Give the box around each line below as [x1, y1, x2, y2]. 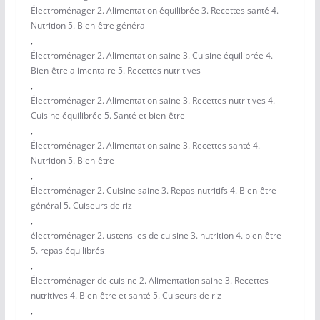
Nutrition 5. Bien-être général [30, 19, 147, 32]
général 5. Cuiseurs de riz [30, 199, 132, 212]
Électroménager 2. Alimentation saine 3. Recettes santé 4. [30, 139, 260, 152]
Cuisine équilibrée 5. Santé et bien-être [30, 109, 185, 122]
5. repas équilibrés [30, 244, 104, 257]
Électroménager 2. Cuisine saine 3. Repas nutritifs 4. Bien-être [30, 184, 276, 197]
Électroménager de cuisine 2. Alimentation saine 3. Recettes [30, 274, 269, 287]
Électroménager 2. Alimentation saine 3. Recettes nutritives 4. [30, 94, 275, 107]
